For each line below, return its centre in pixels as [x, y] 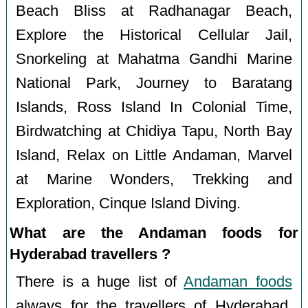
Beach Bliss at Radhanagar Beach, [154, 11]
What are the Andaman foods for [154, 232]
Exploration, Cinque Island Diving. [129, 203]
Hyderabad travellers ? [90, 254]
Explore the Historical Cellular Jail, [154, 35]
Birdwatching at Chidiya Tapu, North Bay [154, 131]
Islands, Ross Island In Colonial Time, [154, 107]
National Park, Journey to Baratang [154, 83]
